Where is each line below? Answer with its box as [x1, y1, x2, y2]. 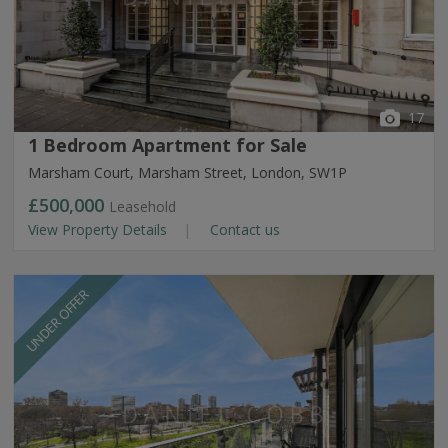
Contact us [206, 220, 280, 239]
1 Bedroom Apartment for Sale [28, 133, 307, 157]
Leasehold [109, 197, 176, 216]
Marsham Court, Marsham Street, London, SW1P [28, 163, 347, 182]
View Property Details [28, 220, 171, 239]
